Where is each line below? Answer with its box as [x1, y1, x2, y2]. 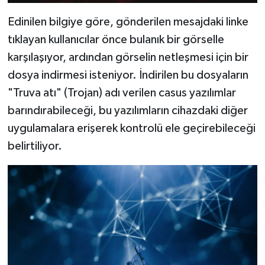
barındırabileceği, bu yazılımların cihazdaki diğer [7, 104, 248, 117]
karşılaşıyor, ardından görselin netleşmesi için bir [7, 51, 248, 63]
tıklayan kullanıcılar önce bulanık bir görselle [7, 33, 224, 46]
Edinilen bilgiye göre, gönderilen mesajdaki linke [7, 15, 248, 28]
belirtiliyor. [7, 140, 62, 152]
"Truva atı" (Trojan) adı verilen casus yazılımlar [7, 86, 236, 99]
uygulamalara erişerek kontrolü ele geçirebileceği [7, 122, 256, 134]
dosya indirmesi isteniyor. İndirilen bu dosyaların [7, 69, 248, 81]
